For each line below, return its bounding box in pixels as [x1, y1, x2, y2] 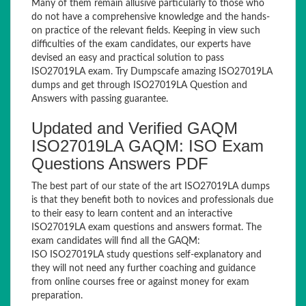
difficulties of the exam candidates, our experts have [31, 40, 251, 49]
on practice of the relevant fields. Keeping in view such [31, 26, 260, 36]
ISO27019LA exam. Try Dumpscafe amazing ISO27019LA [31, 67, 273, 76]
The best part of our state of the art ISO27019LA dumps [31, 182, 270, 191]
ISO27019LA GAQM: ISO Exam [31, 137, 264, 155]
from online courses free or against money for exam [31, 277, 249, 287]
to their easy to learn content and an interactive [31, 209, 232, 219]
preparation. [31, 291, 83, 301]
